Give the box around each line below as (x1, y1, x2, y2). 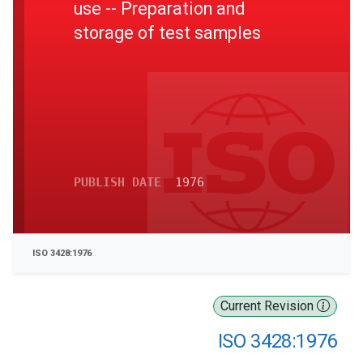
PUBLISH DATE (74, 175, 161, 190)
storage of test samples (74, 22, 261, 43)
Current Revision (220, 298, 317, 314)
